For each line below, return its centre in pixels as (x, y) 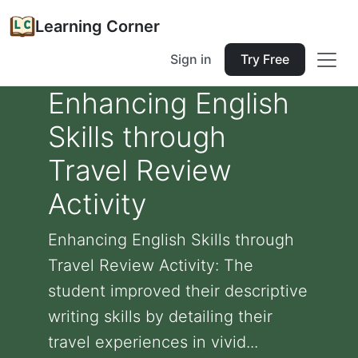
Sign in (191, 59)
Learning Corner (97, 26)
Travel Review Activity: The (151, 265)
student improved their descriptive (178, 291)
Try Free (265, 59)
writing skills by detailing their (160, 316)
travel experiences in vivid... (153, 342)
